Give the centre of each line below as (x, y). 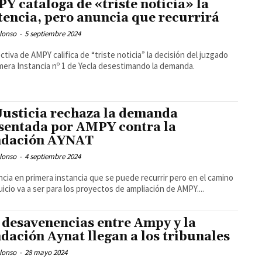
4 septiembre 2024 (53, 157)
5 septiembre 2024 (53, 34)
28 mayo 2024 (46, 252)
